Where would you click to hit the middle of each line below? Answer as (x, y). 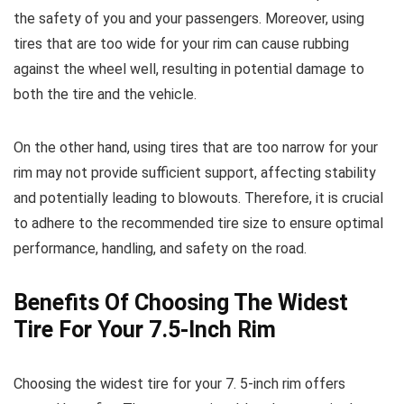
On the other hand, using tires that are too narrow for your (196, 147)
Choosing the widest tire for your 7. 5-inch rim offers (179, 384)
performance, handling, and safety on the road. (160, 248)
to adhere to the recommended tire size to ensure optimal (198, 223)
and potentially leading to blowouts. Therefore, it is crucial (198, 198)
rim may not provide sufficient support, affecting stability (195, 173)
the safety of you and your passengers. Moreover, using (189, 18)
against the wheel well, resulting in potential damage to (189, 69)
